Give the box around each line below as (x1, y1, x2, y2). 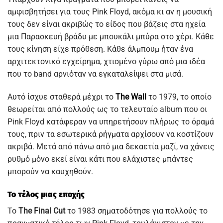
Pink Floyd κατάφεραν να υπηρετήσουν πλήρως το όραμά (7, 116, 214, 126)
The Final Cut (18, 206, 65, 216)
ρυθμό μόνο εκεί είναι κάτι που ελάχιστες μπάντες (7, 154, 193, 164)
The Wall (115, 92, 146, 102)
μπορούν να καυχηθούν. (7, 166, 93, 176)
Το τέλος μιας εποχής (7, 189, 85, 199)
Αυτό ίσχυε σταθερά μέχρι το (7, 92, 115, 102)
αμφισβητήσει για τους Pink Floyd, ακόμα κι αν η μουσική (7, 7, 212, 16)
